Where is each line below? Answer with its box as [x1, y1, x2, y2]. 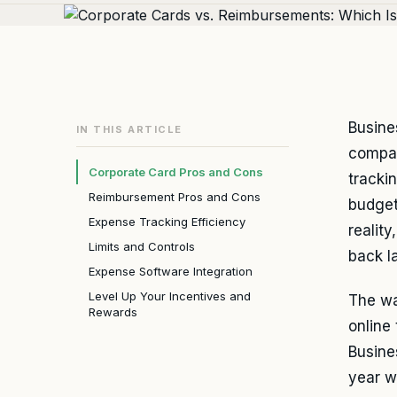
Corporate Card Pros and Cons [88, 165, 263, 180]
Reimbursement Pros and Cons [88, 190, 261, 205]
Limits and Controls [88, 239, 195, 254]
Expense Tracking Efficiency [88, 214, 245, 230]
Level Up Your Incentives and [88, 289, 251, 304]
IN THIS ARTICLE [75, 123, 183, 136]
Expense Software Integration [88, 264, 253, 279]
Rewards [88, 305, 137, 320]
